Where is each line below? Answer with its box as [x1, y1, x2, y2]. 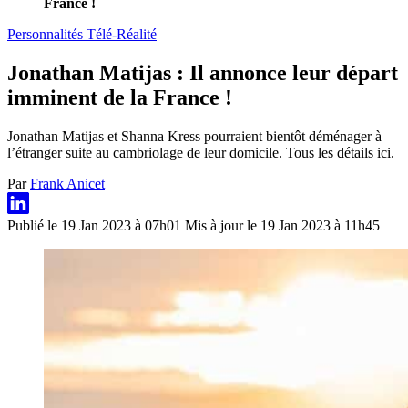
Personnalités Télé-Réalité [7, 25, 157, 42]
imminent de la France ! [7, 85, 232, 109]
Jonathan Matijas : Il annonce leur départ [7, 60, 398, 85]
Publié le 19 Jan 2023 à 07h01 [7, 217, 185, 233]
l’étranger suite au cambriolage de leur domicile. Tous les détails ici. [7, 144, 394, 160]
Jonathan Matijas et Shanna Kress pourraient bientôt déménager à [7, 127, 382, 144]
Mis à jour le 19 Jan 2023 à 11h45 [185, 217, 380, 233]
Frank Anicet [30, 175, 105, 191]
